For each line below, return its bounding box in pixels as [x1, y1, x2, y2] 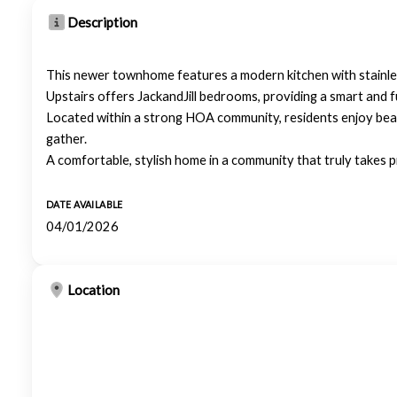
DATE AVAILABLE [46, 199, 123, 210]
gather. [46, 131, 87, 146]
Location [67, 282, 120, 298]
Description [67, 14, 137, 30]
